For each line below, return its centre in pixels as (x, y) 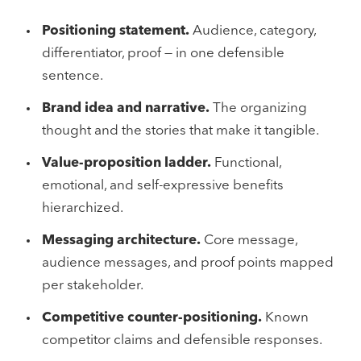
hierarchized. (83, 208)
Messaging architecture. (121, 241)
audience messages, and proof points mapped (188, 263)
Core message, (249, 241)
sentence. (73, 76)
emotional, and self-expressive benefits (163, 186)
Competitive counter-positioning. (152, 318)
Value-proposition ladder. (127, 163)
